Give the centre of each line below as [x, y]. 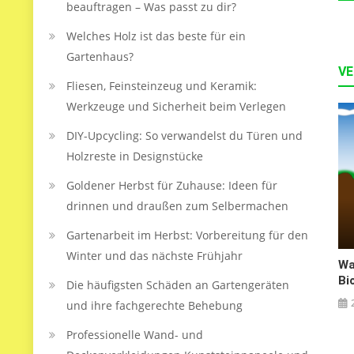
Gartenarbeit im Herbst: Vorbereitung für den [187, 235]
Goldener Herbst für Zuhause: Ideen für [172, 185]
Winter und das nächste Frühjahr [154, 256]
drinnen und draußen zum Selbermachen [177, 206]
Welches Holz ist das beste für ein [156, 36]
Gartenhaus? [100, 56]
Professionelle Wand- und [135, 335]
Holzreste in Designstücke [135, 156]
